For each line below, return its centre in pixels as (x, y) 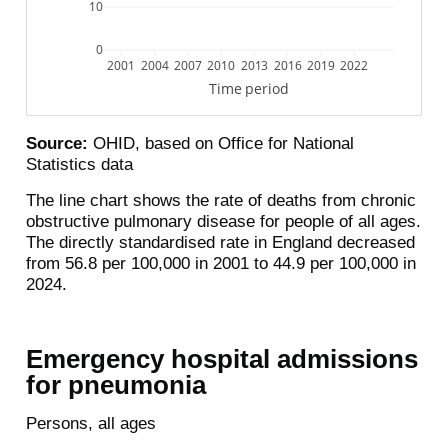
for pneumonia (115, 384)
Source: (56, 143)
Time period (249, 88)
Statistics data (79, 164)
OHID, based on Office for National (220, 143)
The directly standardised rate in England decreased (220, 242)
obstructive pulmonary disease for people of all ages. (223, 221)
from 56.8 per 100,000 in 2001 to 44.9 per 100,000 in (220, 263)
